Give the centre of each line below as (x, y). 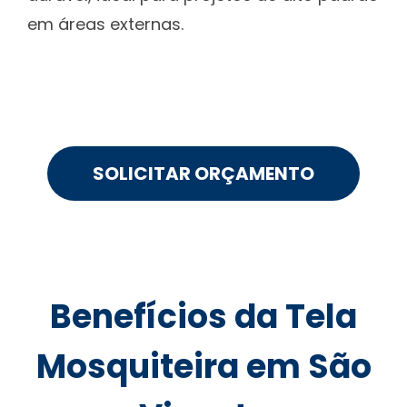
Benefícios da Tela (203, 316)
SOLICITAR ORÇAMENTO (203, 173)
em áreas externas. (105, 24)
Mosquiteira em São (203, 366)
